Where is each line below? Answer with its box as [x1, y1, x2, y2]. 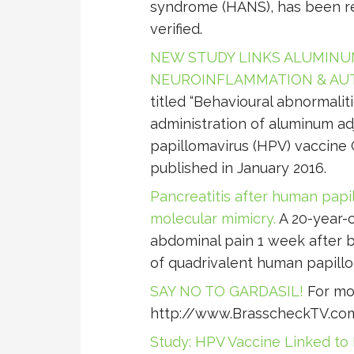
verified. [150, 21, 202, 38]
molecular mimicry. [150, 210, 276, 228]
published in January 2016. [150, 160, 326, 177]
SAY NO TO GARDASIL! [150, 283, 303, 300]
